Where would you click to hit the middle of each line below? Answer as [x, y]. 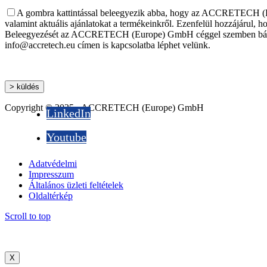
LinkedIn [69, 113]
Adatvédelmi [53, 163]
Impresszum [51, 174]
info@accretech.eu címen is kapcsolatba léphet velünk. [108, 45]
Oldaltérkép [51, 195]
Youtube [66, 137]
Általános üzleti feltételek [76, 185]
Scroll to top [28, 216]
